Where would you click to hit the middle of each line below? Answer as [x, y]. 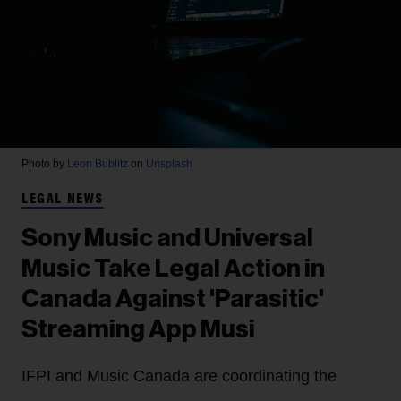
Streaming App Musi [138, 329]
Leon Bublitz [98, 163]
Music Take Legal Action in [173, 268]
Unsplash [169, 163]
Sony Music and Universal [167, 238]
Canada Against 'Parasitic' [173, 299]
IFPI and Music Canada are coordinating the [179, 375]
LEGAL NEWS [63, 199]
